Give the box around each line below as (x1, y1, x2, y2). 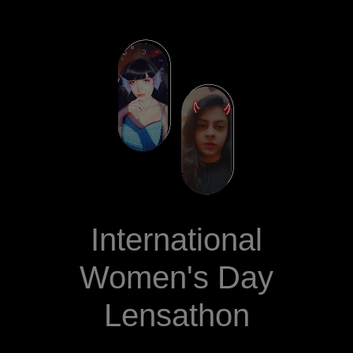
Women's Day (80, 260, 273, 295)
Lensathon (103, 298, 250, 333)
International (91, 222, 262, 258)
